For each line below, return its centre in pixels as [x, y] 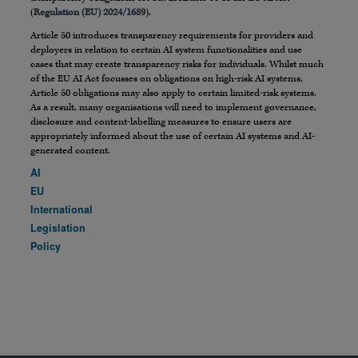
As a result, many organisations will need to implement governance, [173, 108]
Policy [46, 247]
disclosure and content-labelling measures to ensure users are [161, 122]
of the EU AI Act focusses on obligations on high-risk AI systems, [167, 79]
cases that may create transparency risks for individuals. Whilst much [177, 65]
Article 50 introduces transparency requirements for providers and [172, 36]
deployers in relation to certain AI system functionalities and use [166, 50]
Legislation [58, 228]
